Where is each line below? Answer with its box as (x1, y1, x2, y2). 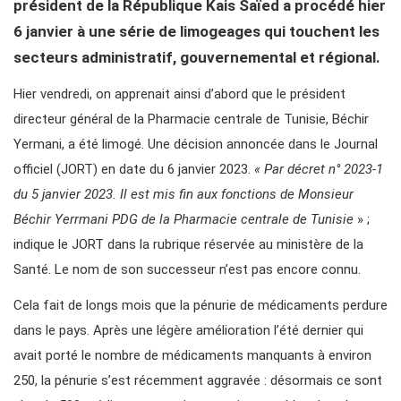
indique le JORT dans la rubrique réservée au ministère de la (13, 236, 363, 253)
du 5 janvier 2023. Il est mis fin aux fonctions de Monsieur (13, 186, 354, 203)
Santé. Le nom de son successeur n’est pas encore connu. (13, 261, 361, 278)
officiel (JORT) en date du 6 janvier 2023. (13, 161, 254, 178)
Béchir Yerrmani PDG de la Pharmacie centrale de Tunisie (13, 211, 354, 228)
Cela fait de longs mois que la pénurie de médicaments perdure (13, 297, 388, 314)
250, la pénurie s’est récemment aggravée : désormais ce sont (13, 372, 382, 389)
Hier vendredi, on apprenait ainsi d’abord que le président (13, 86, 346, 103)
